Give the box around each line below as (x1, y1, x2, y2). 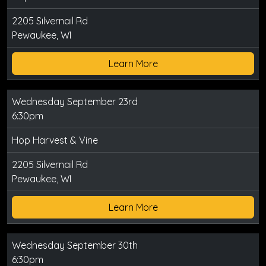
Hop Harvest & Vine (12, 134, 98, 146)
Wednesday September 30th (12, 239, 138, 251)
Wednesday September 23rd (12, 96, 138, 107)
